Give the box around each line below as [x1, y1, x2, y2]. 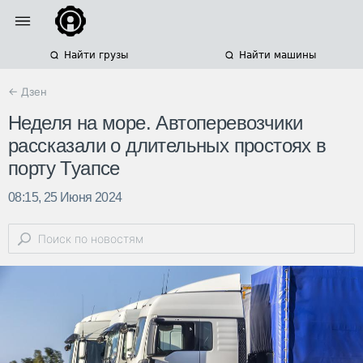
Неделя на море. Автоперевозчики [8, 112, 303, 135]
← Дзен [8, 85, 47, 98]
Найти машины [238, 49, 316, 61]
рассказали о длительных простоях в [8, 135, 327, 157]
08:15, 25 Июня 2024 [8, 190, 122, 205]
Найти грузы [63, 49, 128, 61]
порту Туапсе [8, 157, 120, 180]
